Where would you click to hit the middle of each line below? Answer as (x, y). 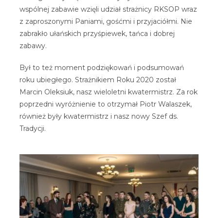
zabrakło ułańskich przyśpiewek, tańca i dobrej (97, 33)
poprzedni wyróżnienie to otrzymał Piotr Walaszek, (106, 104)
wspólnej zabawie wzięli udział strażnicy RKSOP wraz (108, 9)
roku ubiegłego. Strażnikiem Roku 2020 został (98, 80)
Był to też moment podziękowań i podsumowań (102, 67)
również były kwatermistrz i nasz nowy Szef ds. (99, 116)
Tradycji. (33, 128)
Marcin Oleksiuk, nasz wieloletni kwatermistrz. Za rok (109, 92)
